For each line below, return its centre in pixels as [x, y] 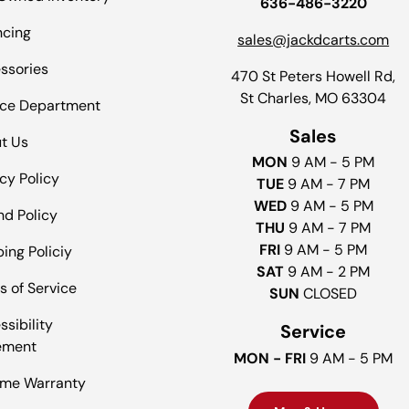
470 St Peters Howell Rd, [314, 76]
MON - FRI [272, 359]
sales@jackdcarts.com [314, 39]
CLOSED [330, 294]
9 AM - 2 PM [329, 272]
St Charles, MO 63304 [314, 98]
